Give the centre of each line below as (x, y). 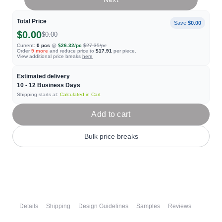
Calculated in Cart (80, 94)
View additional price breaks (50, 56)
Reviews (180, 206)
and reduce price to (72, 51)
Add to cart (111, 114)
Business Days (58, 85)
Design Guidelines (103, 206)
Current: (26, 45)
